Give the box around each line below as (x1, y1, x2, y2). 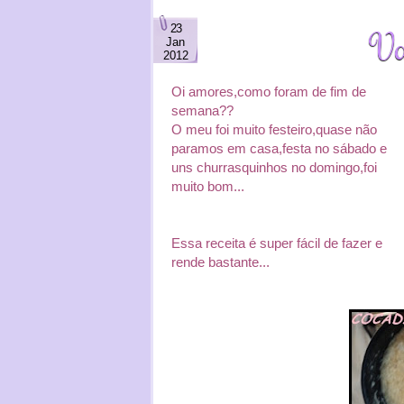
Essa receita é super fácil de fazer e (171, 235, 382, 251)
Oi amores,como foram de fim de (171, 84, 366, 99)
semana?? (171, 103, 234, 118)
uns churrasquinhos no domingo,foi (171, 160, 377, 175)
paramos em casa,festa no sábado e (171, 141, 387, 156)
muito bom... (171, 179, 244, 194)
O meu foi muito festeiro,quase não (171, 122, 377, 137)
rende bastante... (171, 254, 270, 270)
